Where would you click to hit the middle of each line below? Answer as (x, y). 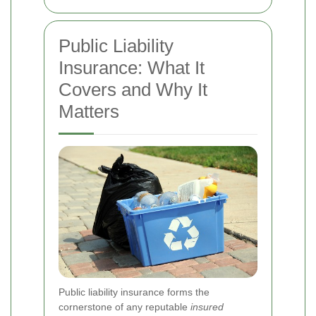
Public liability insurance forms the (134, 292)
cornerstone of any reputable (124, 307)
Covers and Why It (133, 89)
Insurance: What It (132, 67)
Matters (89, 111)
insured (207, 307)
